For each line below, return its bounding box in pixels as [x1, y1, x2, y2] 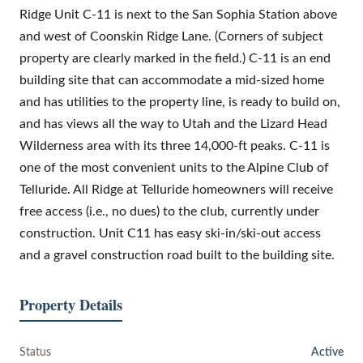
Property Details [19, 293, 122, 315]
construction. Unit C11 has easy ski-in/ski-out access [19, 226, 321, 240]
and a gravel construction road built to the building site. [19, 248, 335, 262]
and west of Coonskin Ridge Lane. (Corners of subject [19, 29, 323, 43]
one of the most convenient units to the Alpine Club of [19, 160, 329, 174]
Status [19, 345, 51, 358]
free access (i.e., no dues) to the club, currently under [19, 204, 319, 218]
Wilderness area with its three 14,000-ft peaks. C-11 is [19, 139, 330, 152]
